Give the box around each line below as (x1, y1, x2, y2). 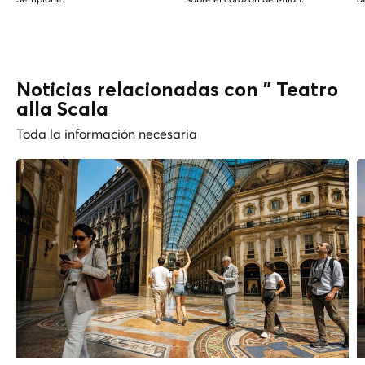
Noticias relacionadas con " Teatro (16, 80, 338, 100)
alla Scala (16, 99, 108, 120)
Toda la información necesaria (16, 125, 197, 142)
